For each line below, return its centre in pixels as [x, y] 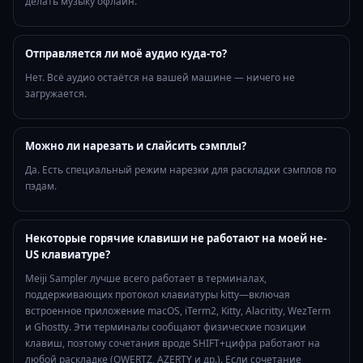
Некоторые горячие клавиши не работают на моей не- [176, 239]
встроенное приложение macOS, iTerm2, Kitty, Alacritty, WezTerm [178, 311]
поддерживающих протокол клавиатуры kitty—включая [158, 295]
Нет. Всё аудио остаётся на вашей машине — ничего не [160, 78]
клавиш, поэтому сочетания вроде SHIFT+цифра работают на [173, 344]
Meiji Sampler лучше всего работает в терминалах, [146, 279]
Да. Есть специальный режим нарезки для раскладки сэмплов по [181, 170]
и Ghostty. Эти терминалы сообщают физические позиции [166, 327]
